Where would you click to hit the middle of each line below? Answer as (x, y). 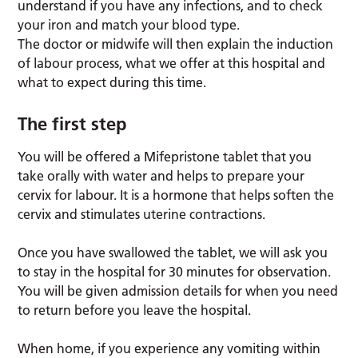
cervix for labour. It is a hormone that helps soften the (176, 195)
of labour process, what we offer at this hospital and (172, 64)
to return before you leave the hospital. (135, 310)
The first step (72, 124)
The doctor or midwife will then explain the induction (176, 44)
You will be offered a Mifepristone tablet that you (165, 157)
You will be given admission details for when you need (178, 291)
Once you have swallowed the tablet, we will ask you (173, 253)
